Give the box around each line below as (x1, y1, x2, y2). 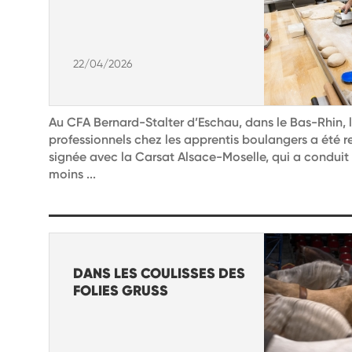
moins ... (49, 166, 96, 181)
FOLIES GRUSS (73, 281, 168, 299)
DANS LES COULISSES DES (73, 264, 245, 282)
